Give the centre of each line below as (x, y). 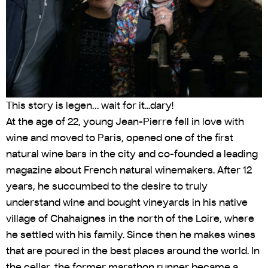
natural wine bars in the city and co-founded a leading (132, 153)
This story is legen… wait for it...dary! (90, 105)
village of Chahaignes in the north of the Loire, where (130, 218)
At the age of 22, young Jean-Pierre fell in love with (125, 121)
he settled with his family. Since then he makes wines (131, 234)
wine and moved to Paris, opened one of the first (120, 137)
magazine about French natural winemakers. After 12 (129, 170)
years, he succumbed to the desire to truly (107, 186)
